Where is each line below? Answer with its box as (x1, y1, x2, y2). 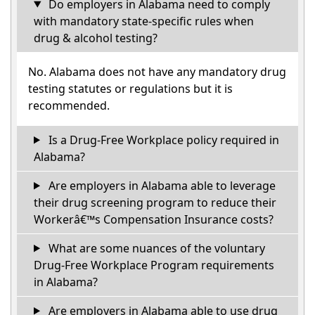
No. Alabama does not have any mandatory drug (28, 63, 286, 79)
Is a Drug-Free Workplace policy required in (45, 131, 279, 148)
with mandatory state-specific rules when (34, 13, 254, 29)
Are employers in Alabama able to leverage (45, 177, 276, 193)
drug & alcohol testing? (34, 30, 157, 46)
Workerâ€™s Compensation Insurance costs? (34, 211, 274, 227)
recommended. (28, 97, 110, 113)
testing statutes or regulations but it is (28, 80, 233, 96)
